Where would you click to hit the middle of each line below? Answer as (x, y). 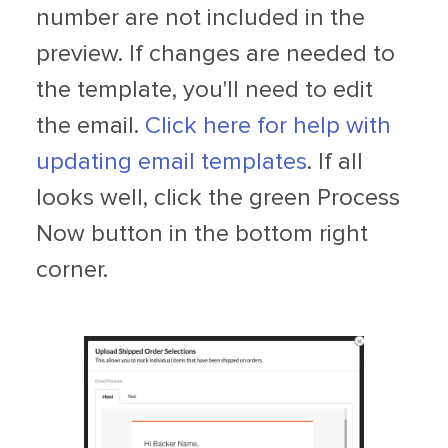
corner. (72, 269)
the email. (90, 125)
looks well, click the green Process (218, 197)
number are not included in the (200, 17)
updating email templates (171, 161)
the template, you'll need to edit (204, 89)
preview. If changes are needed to (215, 53)
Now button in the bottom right (202, 233)
